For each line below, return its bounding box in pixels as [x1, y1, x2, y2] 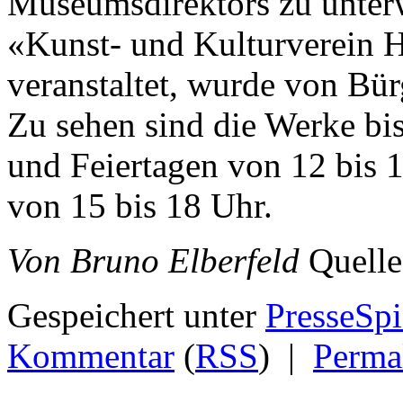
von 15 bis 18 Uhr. [7, 186, 273, 226]
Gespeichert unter [7, 296, 265, 336]
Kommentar [7, 336, 175, 376]
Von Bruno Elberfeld [7, 241, 300, 281]
